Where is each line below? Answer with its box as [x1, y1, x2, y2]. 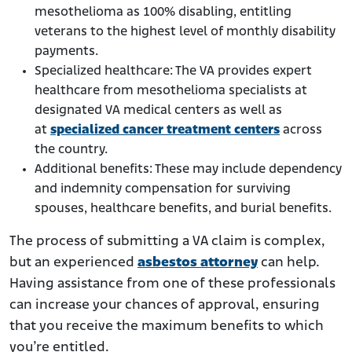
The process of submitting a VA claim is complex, [9, 234, 325, 250]
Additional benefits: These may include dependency [35, 163, 342, 177]
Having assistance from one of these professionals [9, 277, 335, 292]
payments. [35, 45, 98, 59]
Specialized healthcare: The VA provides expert [35, 64, 312, 79]
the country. [35, 143, 108, 157]
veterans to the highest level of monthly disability [35, 25, 335, 39]
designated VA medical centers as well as [35, 104, 282, 118]
